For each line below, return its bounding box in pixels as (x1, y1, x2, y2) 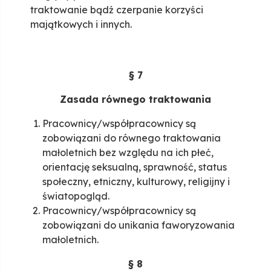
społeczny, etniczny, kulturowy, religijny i (42, 175, 230, 188)
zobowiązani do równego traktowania (42, 132, 221, 145)
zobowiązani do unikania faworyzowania (42, 219, 235, 232)
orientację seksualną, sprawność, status (42, 161, 227, 174)
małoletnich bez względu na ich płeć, (42, 146, 214, 159)
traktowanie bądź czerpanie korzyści (30, 4, 203, 16)
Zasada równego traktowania (60, 93, 211, 106)
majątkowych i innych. (30, 18, 132, 31)
